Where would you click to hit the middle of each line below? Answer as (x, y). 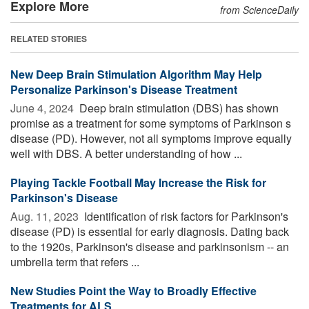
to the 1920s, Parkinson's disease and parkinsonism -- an (150, 246)
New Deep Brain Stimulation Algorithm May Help (136, 74)
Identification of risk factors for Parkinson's (185, 216)
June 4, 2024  (43, 108)
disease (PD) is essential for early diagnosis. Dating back (150, 231)
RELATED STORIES (49, 38)
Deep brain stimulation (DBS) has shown (178, 108)
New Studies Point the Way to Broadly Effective (133, 290)
